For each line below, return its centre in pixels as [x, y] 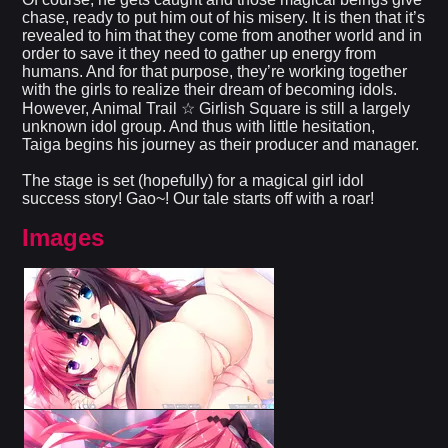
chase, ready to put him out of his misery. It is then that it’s [224, 18]
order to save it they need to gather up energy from [199, 54]
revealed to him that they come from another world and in [222, 36]
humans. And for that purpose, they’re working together [215, 72]
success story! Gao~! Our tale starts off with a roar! [198, 199]
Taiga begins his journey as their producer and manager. [221, 145]
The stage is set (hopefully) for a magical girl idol [193, 181]
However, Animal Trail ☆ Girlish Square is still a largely [216, 109]
